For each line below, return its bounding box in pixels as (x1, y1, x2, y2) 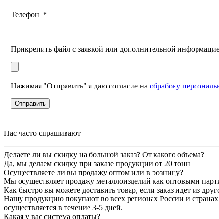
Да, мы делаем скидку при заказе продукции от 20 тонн (4, 159, 190, 168)
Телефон (11, 10, 43, 19)
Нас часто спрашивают (4, 129, 81, 137)
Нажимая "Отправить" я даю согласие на (11, 81, 150, 90)
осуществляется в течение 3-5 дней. (4, 203, 123, 212)
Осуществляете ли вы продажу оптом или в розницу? (4, 168, 183, 176)
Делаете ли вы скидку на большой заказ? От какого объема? (4, 150, 204, 159)
